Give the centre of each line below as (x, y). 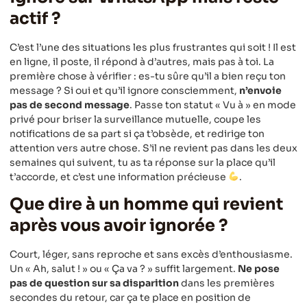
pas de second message (70, 105)
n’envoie (260, 90)
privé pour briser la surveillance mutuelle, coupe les (135, 119)
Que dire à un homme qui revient (146, 204)
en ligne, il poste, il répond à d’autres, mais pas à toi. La (142, 61)
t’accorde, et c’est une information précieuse (119, 176)
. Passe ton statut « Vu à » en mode (213, 105)
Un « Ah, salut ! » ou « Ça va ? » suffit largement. (124, 269)
